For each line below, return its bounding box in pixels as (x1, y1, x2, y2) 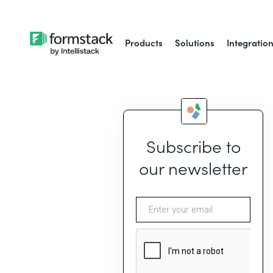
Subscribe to (146, 133, 241, 158)
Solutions (175, 36, 215, 49)
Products (125, 36, 163, 49)
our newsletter (139, 155, 247, 180)
